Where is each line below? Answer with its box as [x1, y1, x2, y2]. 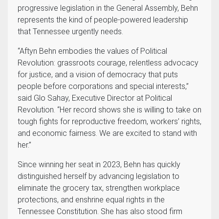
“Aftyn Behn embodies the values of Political [18, 46, 167, 56]
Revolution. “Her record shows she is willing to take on [18, 105, 201, 115]
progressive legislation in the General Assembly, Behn [18, 3, 198, 13]
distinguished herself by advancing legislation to [18, 172, 179, 181]
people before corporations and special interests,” [18, 82, 189, 91]
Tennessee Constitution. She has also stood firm [18, 207, 182, 217]
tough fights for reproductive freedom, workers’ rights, [18, 117, 201, 127]
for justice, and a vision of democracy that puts [18, 70, 178, 80]
